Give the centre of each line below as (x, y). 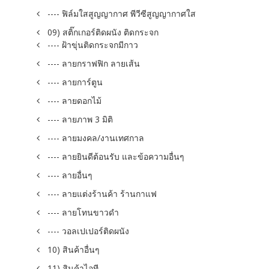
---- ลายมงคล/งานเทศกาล (96, 138)
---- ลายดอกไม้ (74, 101)
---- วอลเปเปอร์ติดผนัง (88, 231)
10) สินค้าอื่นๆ (74, 249)
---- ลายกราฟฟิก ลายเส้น (94, 63)
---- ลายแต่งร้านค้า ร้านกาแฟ (102, 194)
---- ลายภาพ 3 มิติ (80, 119)
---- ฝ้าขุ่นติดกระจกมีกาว (93, 45)
